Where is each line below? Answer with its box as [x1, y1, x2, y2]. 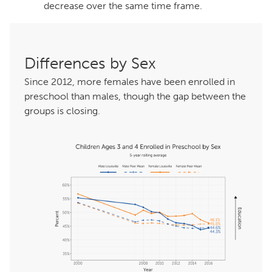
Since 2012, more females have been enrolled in [24, 76, 235, 88]
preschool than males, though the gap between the [24, 90, 246, 103]
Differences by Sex [24, 54, 156, 73]
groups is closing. [24, 105, 100, 117]
